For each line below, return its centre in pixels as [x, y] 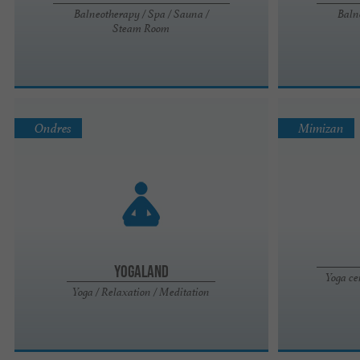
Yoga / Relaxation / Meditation [141, 291]
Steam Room [141, 28]
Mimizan [321, 129]
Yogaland [141, 270]
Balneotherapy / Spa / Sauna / [141, 13]
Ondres [53, 129]
